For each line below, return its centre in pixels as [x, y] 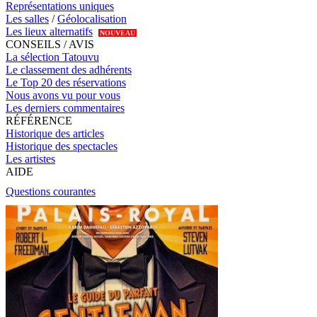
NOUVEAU [117, 33]
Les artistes [30, 159]
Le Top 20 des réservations [66, 83]
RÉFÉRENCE [39, 121]
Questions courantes [51, 192]
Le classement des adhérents [69, 70]
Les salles [27, 19]
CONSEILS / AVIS [50, 45]
